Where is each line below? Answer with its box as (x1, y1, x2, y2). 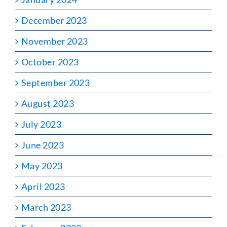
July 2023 (21, 118, 62, 130)
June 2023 (21, 139, 64, 150)
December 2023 (21, 14, 87, 26)
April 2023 (21, 180, 65, 192)
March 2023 (21, 201, 71, 213)
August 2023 (21, 97, 74, 109)
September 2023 (21, 77, 90, 88)
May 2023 (21, 160, 63, 171)
